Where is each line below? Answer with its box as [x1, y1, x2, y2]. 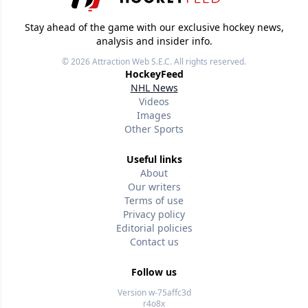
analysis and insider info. [96, 34, 212, 48]
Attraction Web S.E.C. [92, 56, 172, 68]
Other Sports [124, 122, 184, 136]
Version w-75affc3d [117, 287, 191, 299]
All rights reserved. [172, 56, 246, 68]
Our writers [127, 180, 181, 194]
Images [137, 109, 171, 122]
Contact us [129, 235, 179, 249]
